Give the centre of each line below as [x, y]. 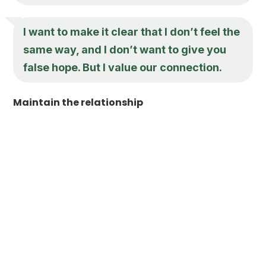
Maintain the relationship [78, 102]
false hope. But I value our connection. [123, 67]
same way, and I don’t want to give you [125, 49]
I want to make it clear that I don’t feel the [132, 31]
